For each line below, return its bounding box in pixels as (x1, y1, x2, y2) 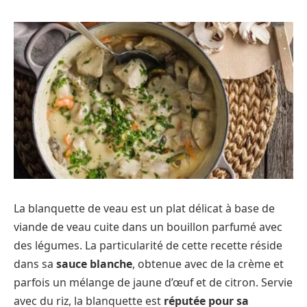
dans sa (14, 256, 56, 272)
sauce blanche (56, 256, 132, 272)
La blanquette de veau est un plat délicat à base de (14, 201, 275, 217)
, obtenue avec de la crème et (132, 256, 284, 272)
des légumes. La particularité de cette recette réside (14, 238, 282, 254)
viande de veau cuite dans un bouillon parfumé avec (14, 219, 282, 235)
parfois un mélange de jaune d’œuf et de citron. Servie (14, 275, 293, 291)
